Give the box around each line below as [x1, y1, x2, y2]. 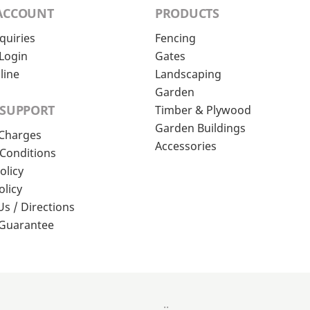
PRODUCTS [155, 5, 219, 22]
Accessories [155, 138, 217, 154]
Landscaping [155, 66, 221, 82]
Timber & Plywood [155, 102, 251, 118]
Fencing [155, 30, 196, 46]
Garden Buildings [155, 120, 246, 136]
